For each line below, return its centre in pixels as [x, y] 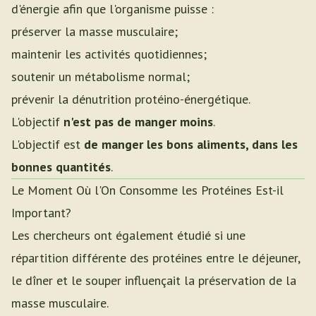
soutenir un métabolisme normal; [101, 77]
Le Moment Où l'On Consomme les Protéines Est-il [147, 190]
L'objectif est [48, 144]
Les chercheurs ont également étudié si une [128, 235]
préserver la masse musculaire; [95, 31]
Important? [41, 213]
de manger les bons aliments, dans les [191, 144]
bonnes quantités [61, 167]
